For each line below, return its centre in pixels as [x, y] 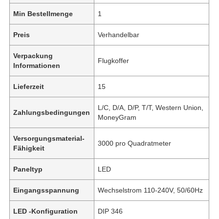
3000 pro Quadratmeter [135, 143]
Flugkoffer [114, 60]
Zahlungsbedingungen [52, 112]
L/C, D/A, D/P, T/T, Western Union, [151, 107]
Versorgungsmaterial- [49, 138]
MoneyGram [117, 117]
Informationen [37, 65]
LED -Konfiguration [46, 211]
